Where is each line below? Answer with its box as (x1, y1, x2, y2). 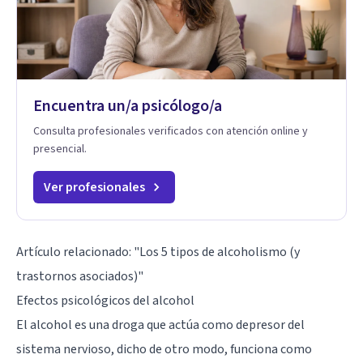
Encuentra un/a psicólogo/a (33, 94, 222, 117)
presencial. (33, 140, 87, 157)
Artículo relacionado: (16, 242, 134, 261)
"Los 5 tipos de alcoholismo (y (134, 242, 300, 261)
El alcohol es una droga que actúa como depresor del (16, 315, 305, 334)
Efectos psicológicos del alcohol (16, 291, 194, 310)
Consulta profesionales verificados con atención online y (33, 122, 308, 139)
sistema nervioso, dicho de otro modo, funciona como (16, 340, 312, 358)
